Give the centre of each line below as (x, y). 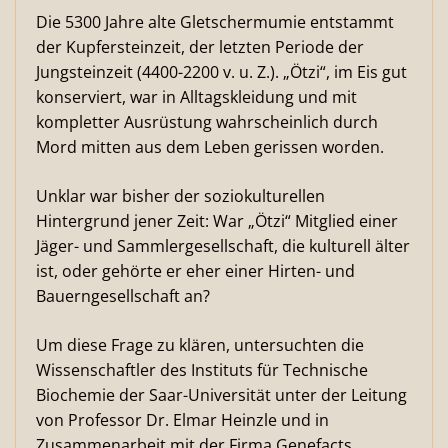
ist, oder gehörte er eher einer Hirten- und (195, 271)
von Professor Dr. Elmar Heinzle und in (182, 420)
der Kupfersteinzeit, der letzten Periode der (200, 47)
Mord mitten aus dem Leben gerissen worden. (210, 147)
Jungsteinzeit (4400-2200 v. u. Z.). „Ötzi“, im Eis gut (221, 72)
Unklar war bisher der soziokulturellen (180, 196)
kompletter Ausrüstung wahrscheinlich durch (207, 122)
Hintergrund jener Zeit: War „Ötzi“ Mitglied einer (217, 221)
